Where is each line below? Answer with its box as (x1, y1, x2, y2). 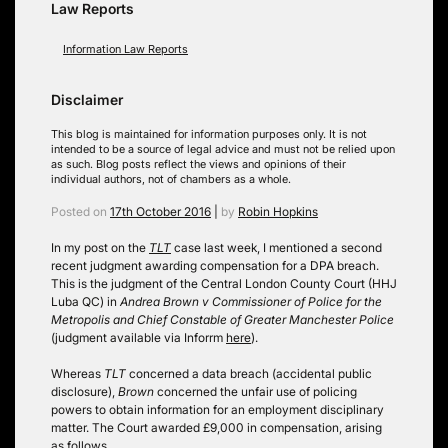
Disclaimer (51, 90, 123, 108)
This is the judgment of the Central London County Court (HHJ (51, 275, 397, 291)
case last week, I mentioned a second (171, 239, 382, 255)
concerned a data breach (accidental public (126, 365, 372, 381)
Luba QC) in (51, 293, 120, 309)
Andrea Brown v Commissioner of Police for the (120, 293, 382, 309)
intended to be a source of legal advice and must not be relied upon (51, 142, 395, 156)
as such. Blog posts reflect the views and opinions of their (51, 157, 346, 171)
